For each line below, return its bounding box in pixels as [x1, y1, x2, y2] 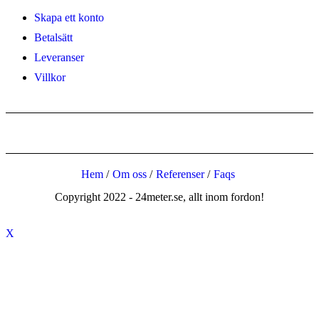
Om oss [113, 167, 147, 180]
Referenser [156, 167, 204, 180]
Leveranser [34, 51, 84, 63]
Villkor [34, 70, 66, 83]
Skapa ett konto [34, 11, 104, 23]
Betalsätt [34, 31, 73, 43]
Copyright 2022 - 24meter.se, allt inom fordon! [55, 190, 264, 203]
